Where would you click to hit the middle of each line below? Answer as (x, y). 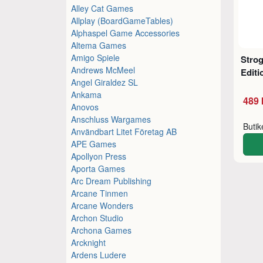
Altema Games (99, 45)
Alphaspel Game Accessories (126, 33)
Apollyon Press (99, 156)
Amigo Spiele (96, 57)
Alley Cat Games (102, 8)
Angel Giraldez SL (105, 82)
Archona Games (102, 230)
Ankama (87, 94)
